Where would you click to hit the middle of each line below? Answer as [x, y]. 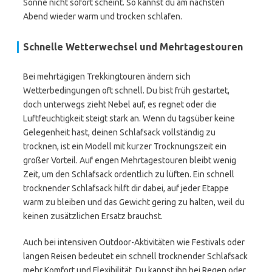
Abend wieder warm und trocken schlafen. [103, 16]
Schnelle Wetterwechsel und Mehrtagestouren [133, 47]
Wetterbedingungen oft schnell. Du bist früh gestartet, [126, 90]
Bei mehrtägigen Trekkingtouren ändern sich [107, 76]
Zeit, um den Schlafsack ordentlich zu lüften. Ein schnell [129, 174]
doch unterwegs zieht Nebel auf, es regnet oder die [120, 104]
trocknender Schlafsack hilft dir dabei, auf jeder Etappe [126, 188]
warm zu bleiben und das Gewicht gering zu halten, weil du [134, 202]
